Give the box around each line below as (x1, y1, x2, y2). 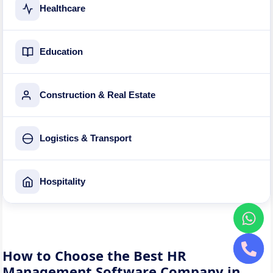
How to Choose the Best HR (2, 246, 187, 264)
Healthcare (40, 4, 86, 13)
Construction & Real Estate (40, 90, 156, 100)
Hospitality (40, 177, 86, 186)
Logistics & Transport (40, 133, 132, 143)
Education (40, 47, 83, 57)
